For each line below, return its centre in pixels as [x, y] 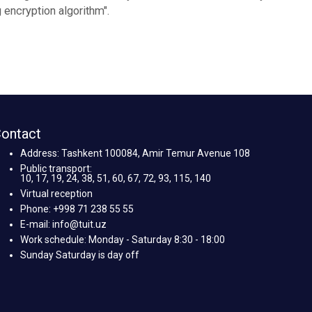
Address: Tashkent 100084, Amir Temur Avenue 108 [135, 154]
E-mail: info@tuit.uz [63, 225]
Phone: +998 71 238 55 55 [77, 209]
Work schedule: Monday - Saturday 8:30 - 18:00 [122, 240]
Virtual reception [56, 194]
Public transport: [56, 169]
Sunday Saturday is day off [79, 255]
